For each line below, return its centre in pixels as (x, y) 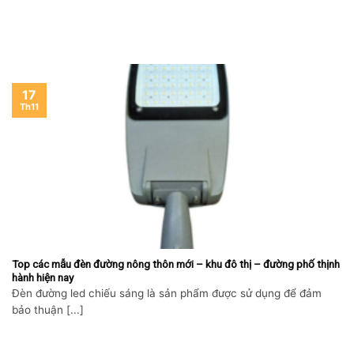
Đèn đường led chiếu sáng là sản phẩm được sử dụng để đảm (167, 294)
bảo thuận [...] (48, 310)
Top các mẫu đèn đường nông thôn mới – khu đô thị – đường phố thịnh (176, 264)
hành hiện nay (43, 277)
